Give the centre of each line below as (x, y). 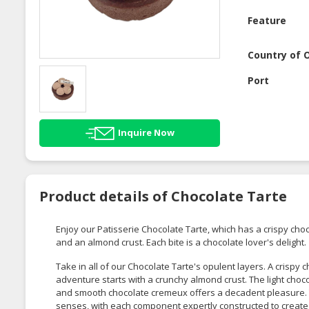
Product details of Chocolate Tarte (163, 196)
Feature (267, 21)
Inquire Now (146, 132)
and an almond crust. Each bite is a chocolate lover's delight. (181, 242)
